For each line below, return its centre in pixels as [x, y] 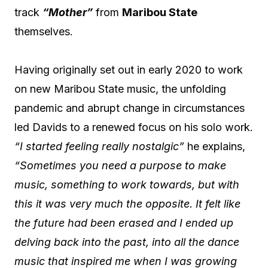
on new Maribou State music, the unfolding [120, 89]
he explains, [215, 146]
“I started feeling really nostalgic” [99, 146]
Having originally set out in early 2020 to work [129, 69]
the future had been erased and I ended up [124, 223]
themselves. [44, 31]
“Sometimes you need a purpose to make [120, 165]
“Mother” [68, 12]
